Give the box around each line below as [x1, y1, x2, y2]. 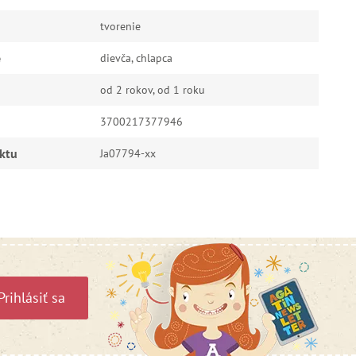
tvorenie [99, 18, 141, 33]
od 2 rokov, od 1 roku [99, 82, 205, 97]
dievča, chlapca [99, 50, 172, 65]
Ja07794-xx [99, 145, 156, 161]
